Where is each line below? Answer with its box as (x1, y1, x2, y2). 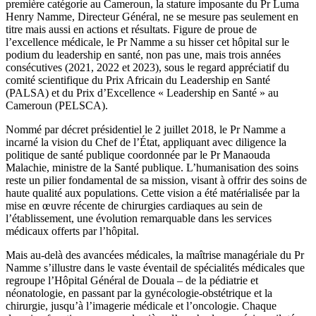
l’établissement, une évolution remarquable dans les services (6, 212, 272, 224)
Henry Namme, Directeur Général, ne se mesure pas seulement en (6, 10, 298, 23)
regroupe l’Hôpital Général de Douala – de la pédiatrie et (6, 274, 258, 286)
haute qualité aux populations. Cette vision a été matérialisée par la (6, 186, 300, 199)
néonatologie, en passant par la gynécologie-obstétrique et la (6, 286, 272, 299)
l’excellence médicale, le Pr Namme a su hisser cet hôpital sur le (6, 35, 289, 48)
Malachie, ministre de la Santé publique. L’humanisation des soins (6, 161, 298, 174)
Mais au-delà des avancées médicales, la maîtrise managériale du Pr (6, 248, 304, 261)
